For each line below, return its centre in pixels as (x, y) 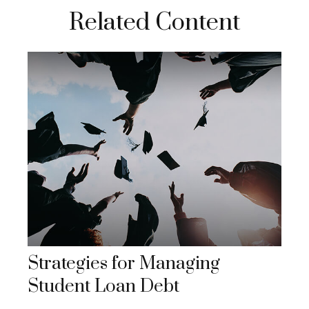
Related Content (154, 23)
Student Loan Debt (103, 287)
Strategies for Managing (124, 264)
